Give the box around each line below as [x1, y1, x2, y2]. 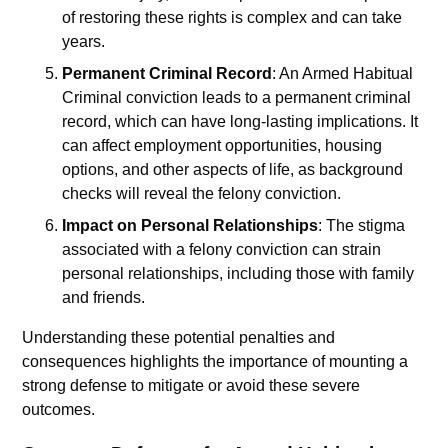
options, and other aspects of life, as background [62, 160, 404, 178]
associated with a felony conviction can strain [62, 240, 382, 258]
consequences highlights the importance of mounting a [22, 352, 409, 370]
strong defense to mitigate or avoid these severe [22, 376, 361, 394]
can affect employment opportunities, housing [62, 136, 383, 154]
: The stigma [318, 216, 406, 234]
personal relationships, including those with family [62, 264, 415, 282]
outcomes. [22, 400, 96, 418]
